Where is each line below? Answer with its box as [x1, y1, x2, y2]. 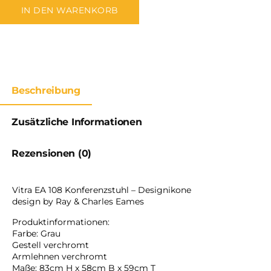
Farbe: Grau [12, 227, 60, 239]
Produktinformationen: [12, 216, 109, 227]
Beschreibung [11, 84, 80, 96]
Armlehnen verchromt [12, 250, 107, 262]
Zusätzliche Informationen [11, 116, 142, 128]
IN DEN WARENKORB [21, 4, 119, 16]
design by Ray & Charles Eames [12, 195, 144, 207]
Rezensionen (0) [11, 147, 92, 159]
